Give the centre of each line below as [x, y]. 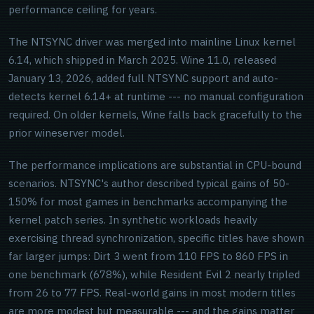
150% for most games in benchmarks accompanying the [148, 202]
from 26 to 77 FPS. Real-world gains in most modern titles [152, 293]
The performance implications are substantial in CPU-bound [155, 165]
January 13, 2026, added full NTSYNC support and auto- [143, 78]
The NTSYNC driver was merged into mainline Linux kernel [152, 42]
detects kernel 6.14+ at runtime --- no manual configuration [156, 96]
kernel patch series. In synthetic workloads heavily [133, 220]
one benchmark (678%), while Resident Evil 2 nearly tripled [154, 274]
